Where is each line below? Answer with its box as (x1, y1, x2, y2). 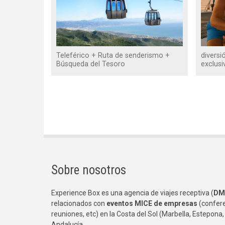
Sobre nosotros (51, 163, 126, 178)
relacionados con (51, 199, 106, 208)
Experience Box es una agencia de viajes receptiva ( (51, 189, 213, 197)
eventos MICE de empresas (106, 199, 197, 208)
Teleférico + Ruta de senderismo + (56, 51, 170, 60)
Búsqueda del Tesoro (56, 60, 125, 69)
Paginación (51, 92, 93, 103)
